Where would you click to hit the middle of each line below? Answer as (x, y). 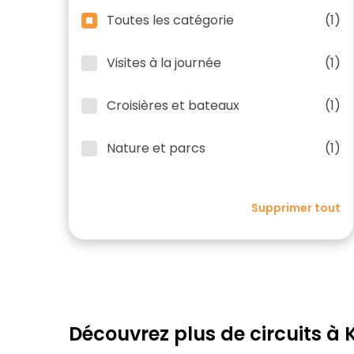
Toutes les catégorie (170, 20)
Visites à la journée (164, 63)
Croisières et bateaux (173, 105)
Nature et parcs (156, 148)
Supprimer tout (296, 208)
